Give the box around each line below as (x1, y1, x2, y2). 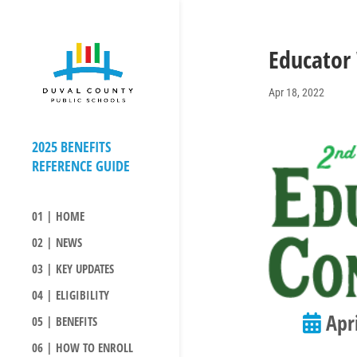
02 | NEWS (32, 234, 82, 251)
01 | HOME (32, 208, 84, 225)
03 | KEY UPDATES (32, 261, 114, 277)
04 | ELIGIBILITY (32, 287, 109, 304)
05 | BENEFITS (32, 313, 97, 330)
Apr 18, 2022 (268, 86, 324, 99)
